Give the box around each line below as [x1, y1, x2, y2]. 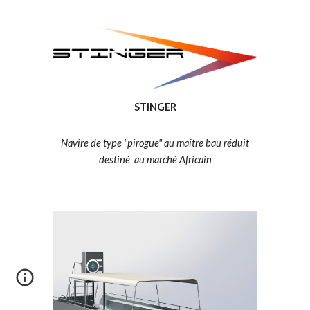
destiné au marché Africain [98, 154, 212, 166]
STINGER [134, 101, 176, 113]
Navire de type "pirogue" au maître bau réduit [61, 137, 249, 149]
